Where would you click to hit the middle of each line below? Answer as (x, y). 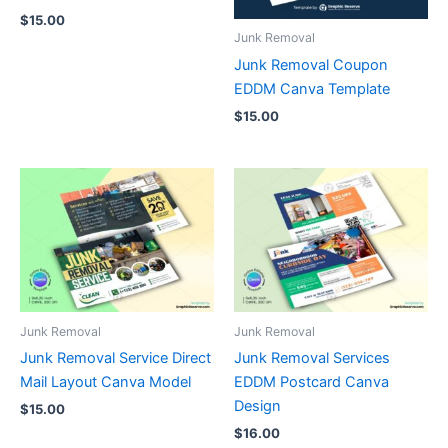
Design (257, 405)
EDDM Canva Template (312, 88)
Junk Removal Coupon (311, 64)
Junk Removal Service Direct (115, 357)
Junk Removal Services (312, 357)
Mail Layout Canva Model (105, 381)
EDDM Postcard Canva (311, 381)
